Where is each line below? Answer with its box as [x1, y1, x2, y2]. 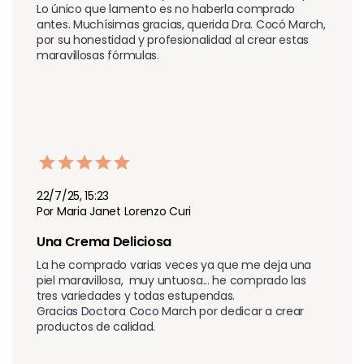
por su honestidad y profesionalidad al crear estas [37, 31, 310, 48]
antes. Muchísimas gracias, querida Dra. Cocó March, [37, 15, 326, 32]
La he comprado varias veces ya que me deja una [37, 256, 312, 273]
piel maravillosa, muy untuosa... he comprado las [37, 271, 306, 288]
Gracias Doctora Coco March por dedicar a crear [37, 302, 305, 319]
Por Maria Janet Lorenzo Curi [37, 202, 192, 219]
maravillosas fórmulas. [37, 46, 159, 63]
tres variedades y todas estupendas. [37, 287, 236, 304]
